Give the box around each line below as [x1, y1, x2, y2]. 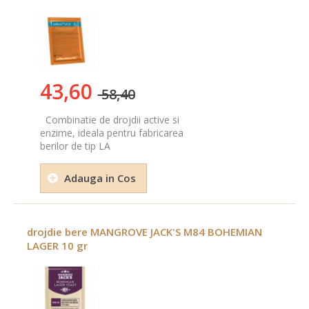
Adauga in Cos [63, 170, 136, 185]
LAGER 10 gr [27, 238, 88, 252]
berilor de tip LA [39, 139, 110, 152]
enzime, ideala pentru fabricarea [39, 126, 183, 139]
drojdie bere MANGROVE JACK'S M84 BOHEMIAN [27, 224, 262, 239]
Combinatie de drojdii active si [39, 112, 179, 126]
